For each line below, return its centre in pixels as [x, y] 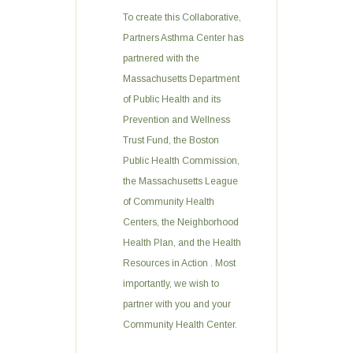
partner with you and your [177, 304]
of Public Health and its [172, 99]
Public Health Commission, [181, 161]
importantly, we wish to [171, 284]
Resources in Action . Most [179, 263]
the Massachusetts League [180, 181]
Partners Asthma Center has [183, 38]
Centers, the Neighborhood [181, 222]
